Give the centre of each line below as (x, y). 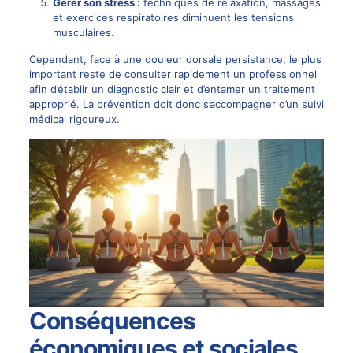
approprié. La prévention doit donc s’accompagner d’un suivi (176, 104)
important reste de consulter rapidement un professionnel (173, 74)
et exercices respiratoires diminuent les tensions (173, 18)
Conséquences (112, 321)
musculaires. (83, 33)
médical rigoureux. (74, 119)
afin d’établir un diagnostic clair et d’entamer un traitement (172, 89)
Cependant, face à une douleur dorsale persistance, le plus (175, 59)
